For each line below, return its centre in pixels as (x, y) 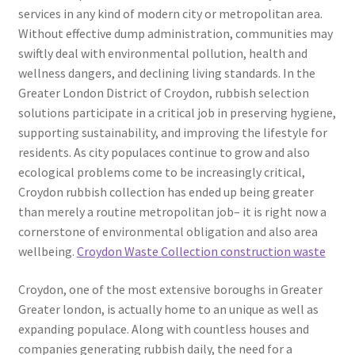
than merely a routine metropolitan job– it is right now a (172, 212)
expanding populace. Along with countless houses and (163, 329)
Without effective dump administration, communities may (175, 34)
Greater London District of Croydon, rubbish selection (163, 93)
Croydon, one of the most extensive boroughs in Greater (170, 290)
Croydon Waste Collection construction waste (201, 252)
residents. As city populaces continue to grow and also (164, 153)
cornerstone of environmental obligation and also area (168, 232)
